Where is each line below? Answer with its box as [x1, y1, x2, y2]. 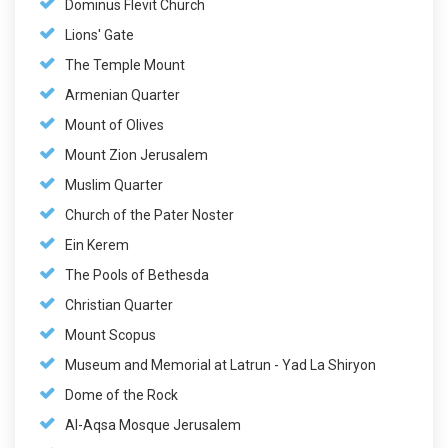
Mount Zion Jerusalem [65, 146, 208, 163]
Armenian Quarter [65, 86, 180, 103]
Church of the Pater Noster [65, 206, 234, 223]
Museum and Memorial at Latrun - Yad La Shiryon [65, 356, 376, 373]
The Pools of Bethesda [65, 266, 209, 283]
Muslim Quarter [65, 176, 163, 193]
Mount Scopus [65, 326, 156, 343]
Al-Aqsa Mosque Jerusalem [65, 416, 241, 433]
